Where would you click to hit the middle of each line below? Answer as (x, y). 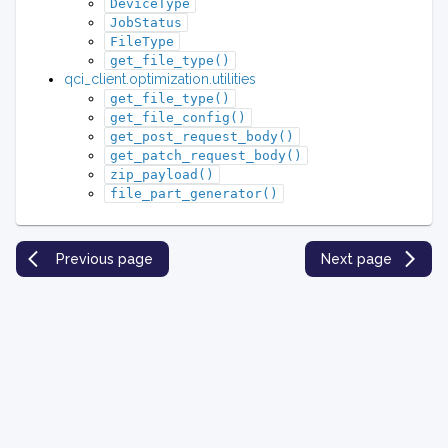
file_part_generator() (194, 194)
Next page (356, 259)
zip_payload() (162, 175)
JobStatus (146, 23)
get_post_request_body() (202, 137)
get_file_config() (178, 118)
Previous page (104, 259)
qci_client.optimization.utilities (160, 79)
